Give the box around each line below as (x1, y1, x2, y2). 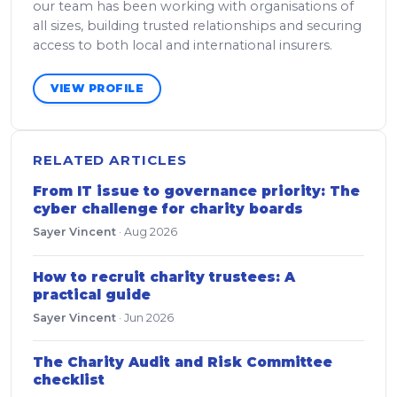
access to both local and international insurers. (33, 37, 332, 54)
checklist (33, 370, 105, 388)
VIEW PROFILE (51, 82, 144, 96)
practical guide (33, 285, 151, 303)
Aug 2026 (124, 225, 177, 239)
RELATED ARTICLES (33, 152, 187, 169)
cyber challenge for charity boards (33, 200, 303, 218)
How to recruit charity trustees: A (33, 268, 295, 285)
